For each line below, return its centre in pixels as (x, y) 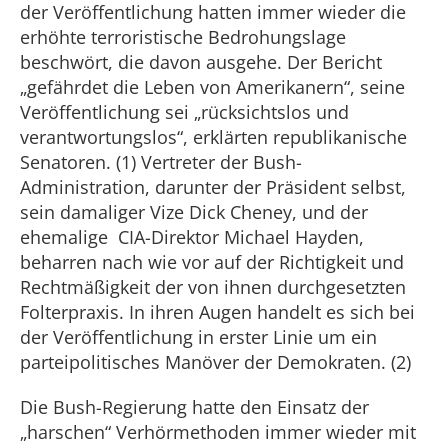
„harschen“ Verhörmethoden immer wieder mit (218, 432)
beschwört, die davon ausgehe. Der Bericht (201, 62)
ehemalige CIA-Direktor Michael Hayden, (192, 237)
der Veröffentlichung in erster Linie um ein (198, 337)
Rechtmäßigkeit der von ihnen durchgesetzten (213, 287)
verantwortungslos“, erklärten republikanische (213, 137)
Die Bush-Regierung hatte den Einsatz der (194, 407)
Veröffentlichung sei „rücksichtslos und (184, 112)
